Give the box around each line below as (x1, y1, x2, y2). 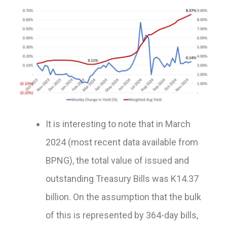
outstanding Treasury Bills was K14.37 (46, 173, 199, 184)
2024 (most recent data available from (46, 137, 198, 148)
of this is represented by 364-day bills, (46, 210, 198, 221)
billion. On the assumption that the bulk (46, 192, 201, 203)
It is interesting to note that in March (46, 119, 191, 130)
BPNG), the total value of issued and (46, 155, 189, 166)
